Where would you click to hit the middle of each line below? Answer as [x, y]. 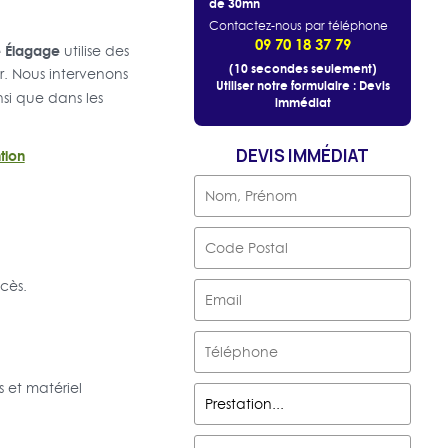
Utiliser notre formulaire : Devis [302, 86]
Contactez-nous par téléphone [299, 26]
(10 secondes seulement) [302, 69]
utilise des [94, 51]
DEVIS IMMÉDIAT [303, 156]
